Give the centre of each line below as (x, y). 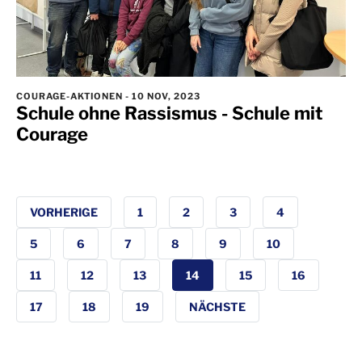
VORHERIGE (64, 213)
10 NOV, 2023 (165, 97)
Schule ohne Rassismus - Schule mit (170, 114)
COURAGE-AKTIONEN (71, 97)
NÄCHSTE (217, 307)
